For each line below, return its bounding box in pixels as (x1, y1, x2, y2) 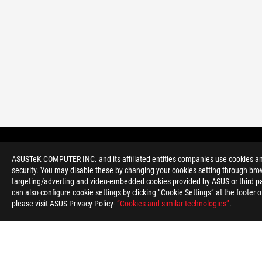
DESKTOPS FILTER (161, 150, 220, 159)
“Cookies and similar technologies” (117, 199, 229, 208)
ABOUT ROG (38, 222, 83, 234)
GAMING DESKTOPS (77, 150, 142, 159)
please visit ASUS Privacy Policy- (12, 199, 117, 208)
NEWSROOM (135, 222, 181, 234)
